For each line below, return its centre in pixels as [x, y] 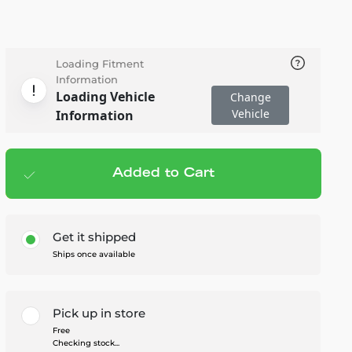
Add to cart [126, 174]
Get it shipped [94, 237]
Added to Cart [163, 174]
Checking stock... [86, 343]
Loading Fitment [99, 64]
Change [250, 97]
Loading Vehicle [105, 97]
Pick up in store [99, 313]
